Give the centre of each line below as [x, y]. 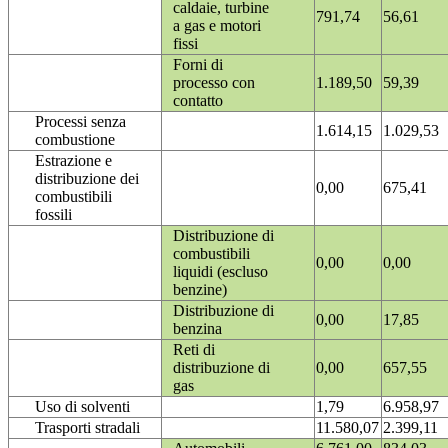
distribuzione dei [87, 179]
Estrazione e [73, 161]
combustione [75, 140]
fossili [53, 215]
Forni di [198, 65]
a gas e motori [217, 26]
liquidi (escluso [220, 272]
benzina [197, 329]
